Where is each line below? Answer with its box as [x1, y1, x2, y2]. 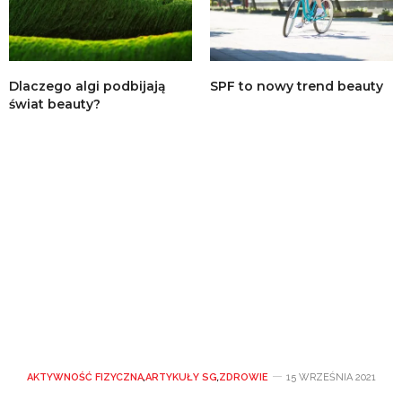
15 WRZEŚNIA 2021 [285, 371, 376, 384]
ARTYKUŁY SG [144, 371, 217, 384]
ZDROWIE [218, 371, 268, 384]
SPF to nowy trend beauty [210, 78, 383, 95]
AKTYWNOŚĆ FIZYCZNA [26, 371, 144, 384]
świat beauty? [9, 96, 100, 113]
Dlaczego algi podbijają [9, 78, 166, 95]
